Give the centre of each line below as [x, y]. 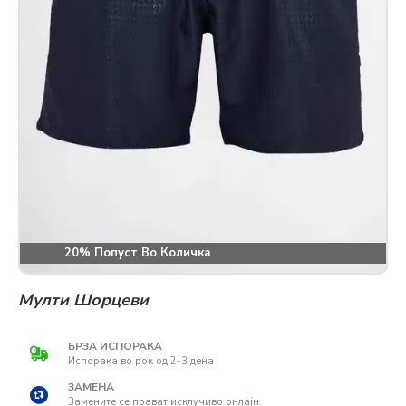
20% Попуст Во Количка [118, 253]
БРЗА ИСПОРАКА [115, 346]
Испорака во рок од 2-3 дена [141, 361]
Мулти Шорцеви [83, 300]
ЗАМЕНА [91, 387]
